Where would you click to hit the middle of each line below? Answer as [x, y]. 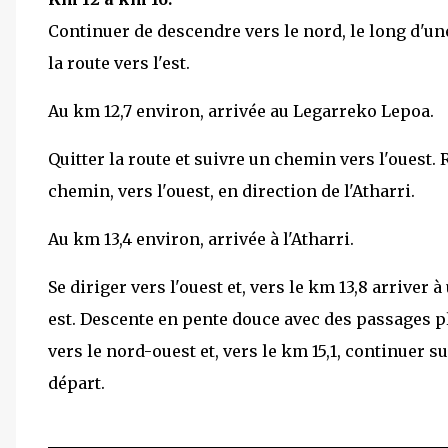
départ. [76, 382]
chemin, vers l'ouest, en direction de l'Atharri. [231, 190]
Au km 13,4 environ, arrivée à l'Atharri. [201, 238]
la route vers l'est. [119, 62]
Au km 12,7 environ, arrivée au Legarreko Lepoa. [241, 110]
